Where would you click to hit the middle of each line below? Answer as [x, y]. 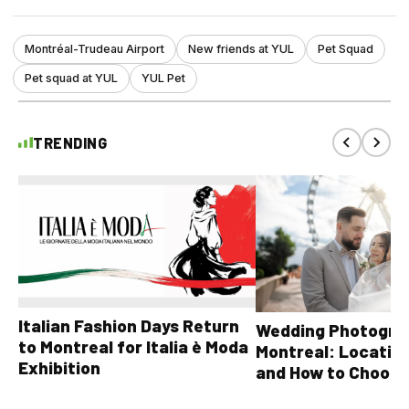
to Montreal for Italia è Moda [133, 346]
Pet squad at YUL [71, 79]
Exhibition [59, 367]
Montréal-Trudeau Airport [94, 49]
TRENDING [70, 142]
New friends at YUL [241, 49]
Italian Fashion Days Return [129, 325]
